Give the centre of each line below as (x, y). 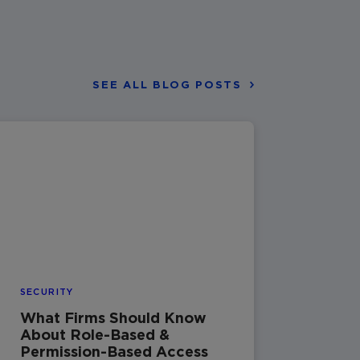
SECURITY (47, 292)
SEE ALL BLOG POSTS (167, 84)
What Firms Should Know (113, 317)
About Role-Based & (94, 334)
